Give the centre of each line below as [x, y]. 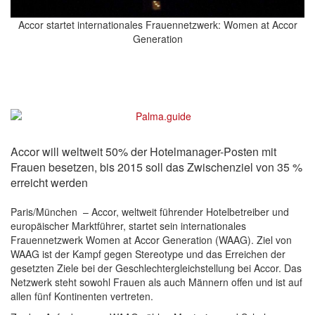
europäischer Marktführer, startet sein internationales [128, 225]
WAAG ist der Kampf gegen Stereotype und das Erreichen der [148, 253]
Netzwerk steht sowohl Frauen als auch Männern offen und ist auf [156, 282]
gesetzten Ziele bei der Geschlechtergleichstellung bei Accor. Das [156, 268]
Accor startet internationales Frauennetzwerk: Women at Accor [157, 24]
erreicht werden [49, 182]
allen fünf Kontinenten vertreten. [82, 296]
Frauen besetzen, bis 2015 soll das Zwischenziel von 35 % [156, 167]
